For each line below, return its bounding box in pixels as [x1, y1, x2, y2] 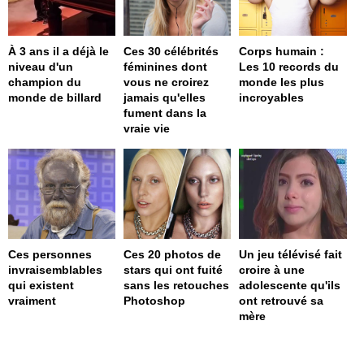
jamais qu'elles [123, 91, 206, 105]
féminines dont [123, 60, 208, 74]
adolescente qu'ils [239, 278, 341, 292]
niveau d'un [8, 60, 73, 74]
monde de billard [8, 91, 102, 105]
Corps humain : [239, 45, 325, 58]
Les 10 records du [239, 60, 340, 74]
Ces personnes [8, 247, 92, 261]
